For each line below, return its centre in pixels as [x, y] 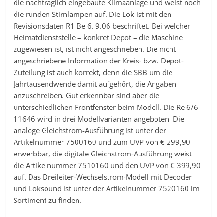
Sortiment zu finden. [48, 200]
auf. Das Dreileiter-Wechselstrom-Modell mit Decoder [103, 177]
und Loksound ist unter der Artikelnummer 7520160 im [107, 188]
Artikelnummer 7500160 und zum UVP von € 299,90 [102, 142]
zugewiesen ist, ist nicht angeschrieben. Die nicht [95, 49]
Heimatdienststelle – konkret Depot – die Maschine [98, 37]
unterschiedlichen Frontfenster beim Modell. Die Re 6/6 [106, 107]
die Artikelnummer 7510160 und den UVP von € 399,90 [107, 165]
